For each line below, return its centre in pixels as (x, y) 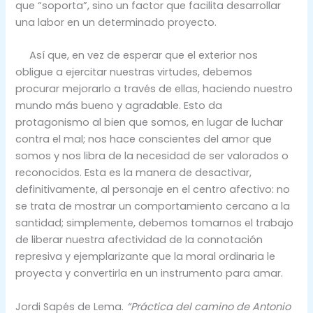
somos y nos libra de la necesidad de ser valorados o (152, 156)
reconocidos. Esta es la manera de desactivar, (134, 173)
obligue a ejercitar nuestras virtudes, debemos (134, 72)
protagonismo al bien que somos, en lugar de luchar (150, 123)
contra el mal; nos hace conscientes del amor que (144, 139)
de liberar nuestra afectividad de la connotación (139, 240)
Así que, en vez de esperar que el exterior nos (137, 56)
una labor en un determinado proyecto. (116, 23)
